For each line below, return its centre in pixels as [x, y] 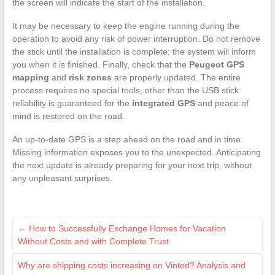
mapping [30, 78]
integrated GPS [163, 103]
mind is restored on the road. [68, 116]
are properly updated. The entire [176, 78]
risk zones [90, 78]
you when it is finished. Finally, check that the [100, 65]
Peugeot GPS [216, 65]
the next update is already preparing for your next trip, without [132, 165]
